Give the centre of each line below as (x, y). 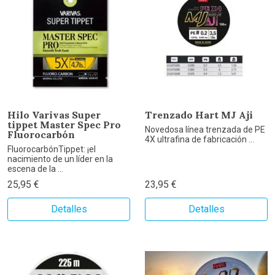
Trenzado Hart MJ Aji (199, 115)
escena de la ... (35, 169)
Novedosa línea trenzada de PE (205, 130)
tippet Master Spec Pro (64, 125)
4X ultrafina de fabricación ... (199, 140)
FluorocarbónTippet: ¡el (52, 149)
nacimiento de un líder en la (60, 159)
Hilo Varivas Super (54, 115)
